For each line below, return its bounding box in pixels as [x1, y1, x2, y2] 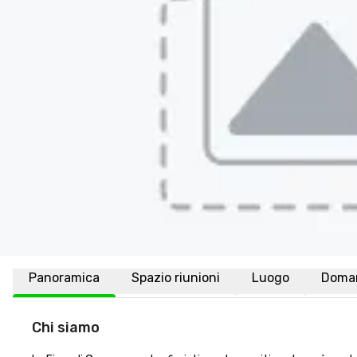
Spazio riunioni [131, 270, 220, 285]
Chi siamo [32, 319, 100, 336]
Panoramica [29, 270, 100, 285]
